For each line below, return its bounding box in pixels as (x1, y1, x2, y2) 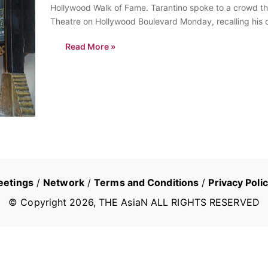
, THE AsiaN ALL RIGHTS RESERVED (93, 196, 260, 208)
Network (43, 176, 84, 188)
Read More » (65, 41, 115, 51)
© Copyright (8, 196, 70, 208)
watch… (50, 29, 81, 40)
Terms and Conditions (94, 176, 199, 188)
